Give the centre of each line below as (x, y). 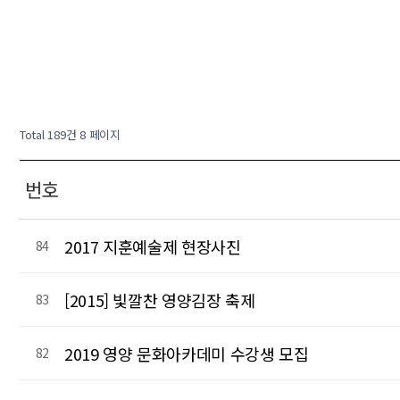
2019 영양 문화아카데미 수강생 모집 (187, 353)
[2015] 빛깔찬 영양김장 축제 (160, 300)
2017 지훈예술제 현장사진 (153, 246)
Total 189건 (48, 134)
